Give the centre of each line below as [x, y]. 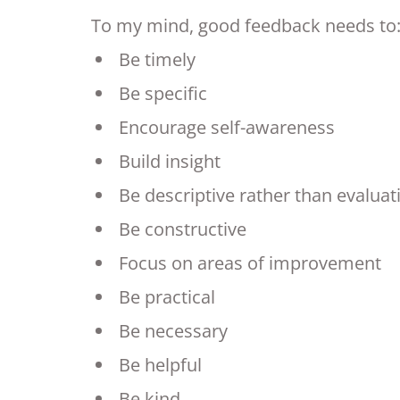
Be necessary [173, 331]
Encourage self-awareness [227, 128]
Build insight [170, 162]
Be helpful [160, 365]
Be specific [163, 94]
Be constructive [183, 229]
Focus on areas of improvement [250, 263]
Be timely [157, 60]
